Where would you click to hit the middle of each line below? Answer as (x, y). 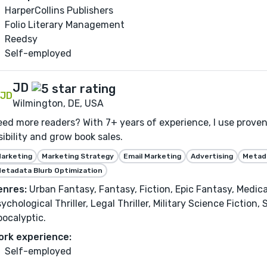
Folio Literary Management (65, 25)
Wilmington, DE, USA (58, 103)
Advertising (212, 156)
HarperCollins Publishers (59, 11)
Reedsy (21, 39)
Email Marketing (152, 156)
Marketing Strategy (78, 156)
